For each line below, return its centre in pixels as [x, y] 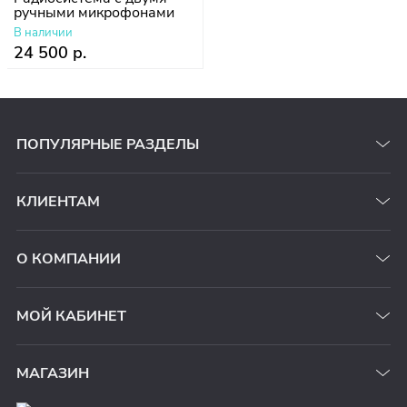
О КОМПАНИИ [69, 258]
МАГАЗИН [53, 373]
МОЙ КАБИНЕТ [71, 316]
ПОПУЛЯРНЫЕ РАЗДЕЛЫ [108, 144]
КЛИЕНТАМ [58, 201]
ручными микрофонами [94, 12]
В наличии [43, 32]
